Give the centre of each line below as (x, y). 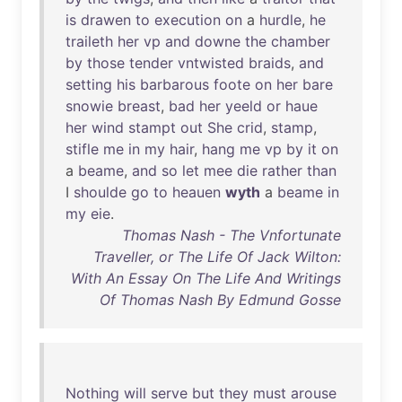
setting (89, 84)
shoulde (100, 192)
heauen (197, 192)
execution (188, 20)
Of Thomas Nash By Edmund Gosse (220, 300)
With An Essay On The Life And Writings (206, 278)
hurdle (280, 20)
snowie (89, 106)
